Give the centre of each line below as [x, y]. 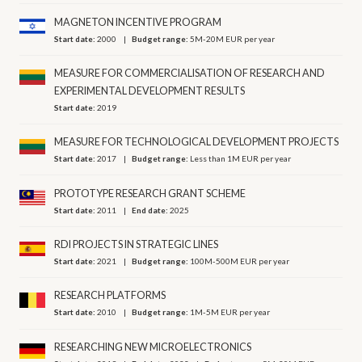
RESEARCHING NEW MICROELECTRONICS [153, 347]
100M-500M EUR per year [240, 261]
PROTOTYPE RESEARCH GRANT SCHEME [150, 193]
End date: [151, 210]
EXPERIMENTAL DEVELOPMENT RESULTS [150, 90]
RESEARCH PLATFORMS [110, 296]
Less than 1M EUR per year [241, 159]
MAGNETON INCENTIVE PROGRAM [138, 22]
